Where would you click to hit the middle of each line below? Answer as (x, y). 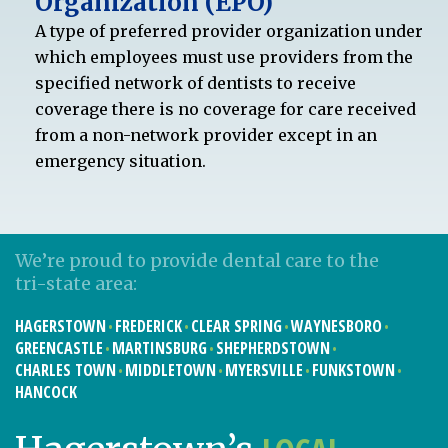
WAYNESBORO (336, 325)
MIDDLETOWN (170, 369)
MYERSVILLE (264, 369)
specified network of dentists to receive (195, 82)
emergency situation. (120, 160)
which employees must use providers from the (224, 56)
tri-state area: (76, 283)
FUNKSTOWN (353, 369)
